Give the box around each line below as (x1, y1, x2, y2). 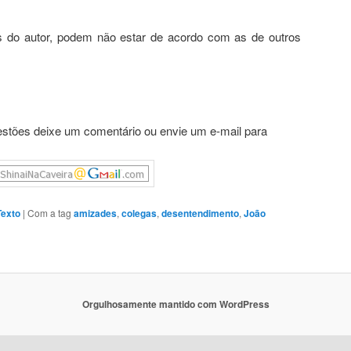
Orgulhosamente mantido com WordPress (81, 297, 270, 312)
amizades (74, 206, 117, 221)
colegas (121, 206, 157, 221)
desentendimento (161, 206, 239, 221)
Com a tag (27, 206, 74, 220)
